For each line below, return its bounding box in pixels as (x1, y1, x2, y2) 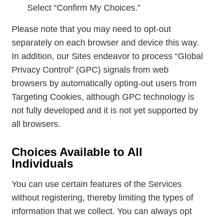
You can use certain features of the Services (12, 179, 182, 189)
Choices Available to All (12, 145, 142, 158)
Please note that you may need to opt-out (12, 24, 171, 34)
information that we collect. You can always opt (12, 206, 192, 216)
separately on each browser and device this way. (12, 38, 199, 47)
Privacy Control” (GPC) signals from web (12, 65, 169, 75)
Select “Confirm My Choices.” (27, 3, 140, 13)
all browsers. (12, 119, 61, 129)
